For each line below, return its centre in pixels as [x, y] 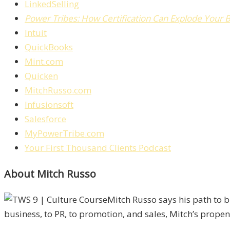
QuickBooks [49, 47]
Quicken [41, 76]
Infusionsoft [49, 105]
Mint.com [44, 62]
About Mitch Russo [50, 174]
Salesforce [45, 119]
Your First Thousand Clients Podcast [98, 148]
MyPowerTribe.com [64, 133]
